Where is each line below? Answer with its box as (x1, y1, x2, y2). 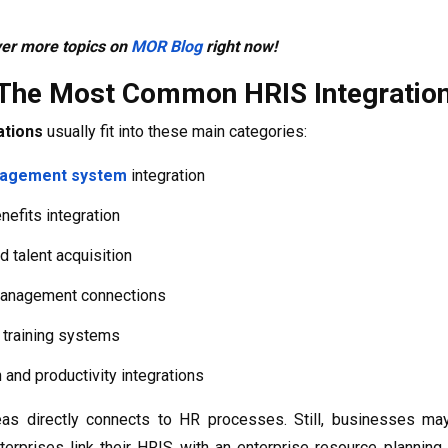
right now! (202, 37, 277, 57)
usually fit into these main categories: (43, 122, 307, 142)
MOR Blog (131, 37, 202, 57)
